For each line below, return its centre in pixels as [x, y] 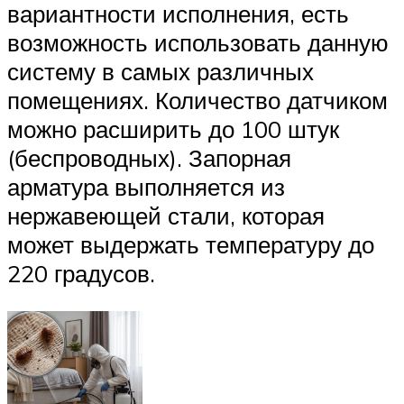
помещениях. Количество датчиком [197, 100]
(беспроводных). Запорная [149, 157]
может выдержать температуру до [191, 244]
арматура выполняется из [146, 186]
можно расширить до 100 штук [173, 129]
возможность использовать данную [198, 42]
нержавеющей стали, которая [166, 215]
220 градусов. [81, 273]
